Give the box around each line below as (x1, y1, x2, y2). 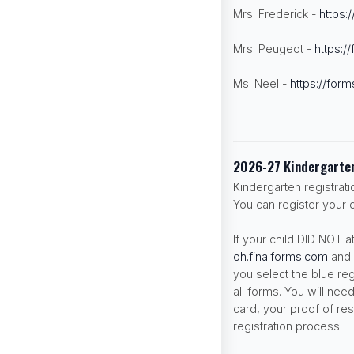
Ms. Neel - (233, 76, 290, 90)
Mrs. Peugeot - (233, 41, 314, 55)
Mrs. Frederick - (233, 6, 319, 21)
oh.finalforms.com (233, 249, 328, 263)
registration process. (233, 318, 342, 333)
